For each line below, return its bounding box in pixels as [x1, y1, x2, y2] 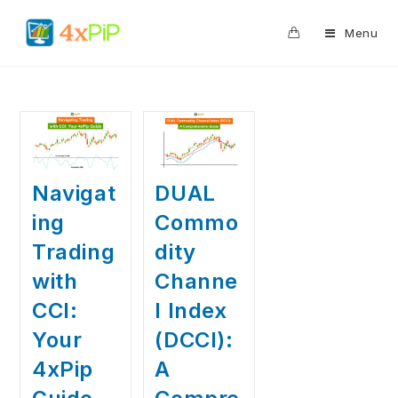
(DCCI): [155, 327, 234, 354]
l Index [155, 298, 227, 324]
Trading [31, 239, 115, 266]
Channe [155, 268, 239, 295]
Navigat [31, 180, 116, 207]
